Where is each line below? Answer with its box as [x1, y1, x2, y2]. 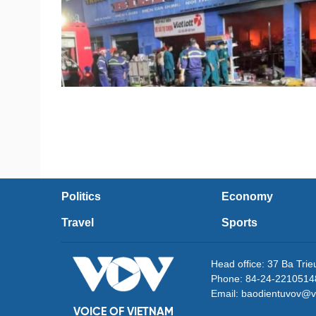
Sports [221, 216, 257, 229]
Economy [221, 190, 273, 202]
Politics [61, 190, 101, 202]
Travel [61, 216, 94, 229]
